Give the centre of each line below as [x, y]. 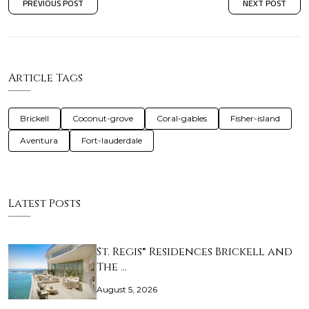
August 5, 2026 [127, 290]
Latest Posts [44, 204]
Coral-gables [182, 119]
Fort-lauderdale [112, 141]
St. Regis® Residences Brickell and [195, 252]
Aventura [39, 141]
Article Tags [46, 78]
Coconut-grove [103, 119]
